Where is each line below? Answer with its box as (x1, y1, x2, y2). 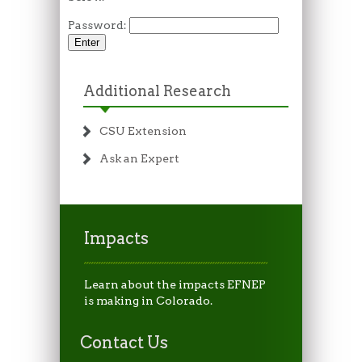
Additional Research (82, 82, 231, 100)
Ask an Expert (99, 152, 179, 166)
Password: (68, 19, 129, 32)
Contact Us (80, 333, 168, 353)
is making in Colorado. (84, 294, 213, 308)
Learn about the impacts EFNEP (84, 278, 266, 292)
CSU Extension (99, 124, 187, 138)
